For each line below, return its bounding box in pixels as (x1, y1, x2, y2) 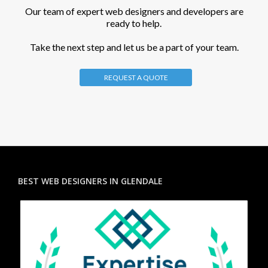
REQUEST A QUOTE (103, 73, 168, 82)
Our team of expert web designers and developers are (25, 5, 243, 17)
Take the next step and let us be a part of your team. (29, 41, 239, 53)
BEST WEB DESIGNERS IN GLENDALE (18, 175, 163, 187)
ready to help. (106, 17, 162, 29)
